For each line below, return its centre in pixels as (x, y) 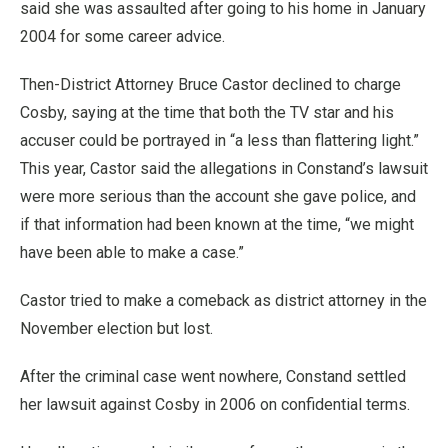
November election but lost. (116, 328)
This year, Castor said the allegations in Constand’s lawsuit (224, 168)
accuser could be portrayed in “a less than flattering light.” (219, 140)
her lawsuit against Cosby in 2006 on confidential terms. (215, 404)
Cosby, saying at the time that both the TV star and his (207, 112)
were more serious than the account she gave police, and (218, 196)
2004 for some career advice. (122, 36)
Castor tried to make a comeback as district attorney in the (223, 300)
